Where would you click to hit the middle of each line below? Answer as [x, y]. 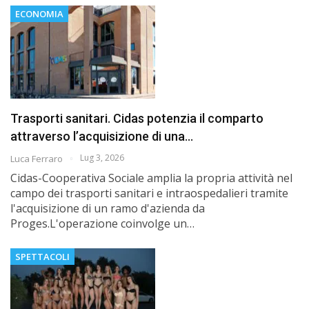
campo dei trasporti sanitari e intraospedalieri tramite [149, 193]
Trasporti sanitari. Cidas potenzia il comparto [137, 118]
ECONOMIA [39, 14]
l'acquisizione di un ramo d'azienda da [108, 208]
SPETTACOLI [42, 256]
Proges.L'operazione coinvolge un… [102, 223]
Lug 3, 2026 [102, 157]
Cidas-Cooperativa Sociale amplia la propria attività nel [151, 178]
